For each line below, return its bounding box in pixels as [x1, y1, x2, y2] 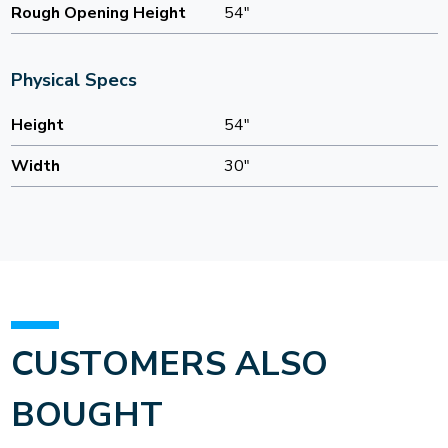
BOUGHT [10, 392, 163, 439]
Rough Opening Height [10, 2, 186, 25]
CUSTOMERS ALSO [10, 341, 328, 388]
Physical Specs [10, 68, 137, 93]
